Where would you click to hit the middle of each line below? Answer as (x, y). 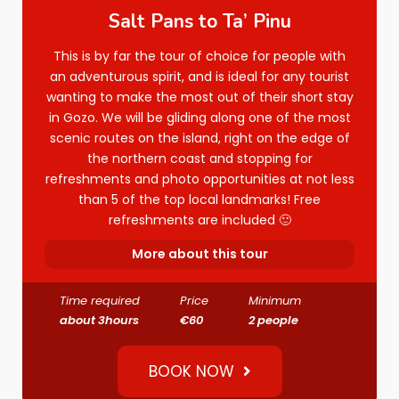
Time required (100, 301)
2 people (273, 320)
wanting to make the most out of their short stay (199, 97)
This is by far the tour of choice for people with (199, 56)
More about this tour (199, 254)
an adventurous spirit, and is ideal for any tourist (199, 77)
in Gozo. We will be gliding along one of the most (199, 118)
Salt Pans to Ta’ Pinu (199, 21)
